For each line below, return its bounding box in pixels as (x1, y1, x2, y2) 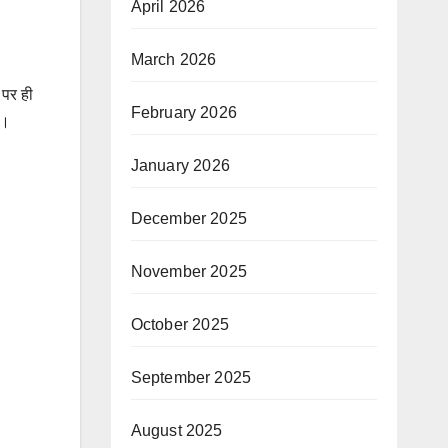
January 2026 (130, 157, 230, 174)
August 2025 (130, 422, 223, 439)
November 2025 (130, 263, 248, 280)
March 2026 (130, 51, 217, 68)
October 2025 (130, 316, 229, 333)
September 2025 (130, 369, 252, 386)
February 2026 (130, 104, 238, 121)
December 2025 (130, 210, 248, 227)
